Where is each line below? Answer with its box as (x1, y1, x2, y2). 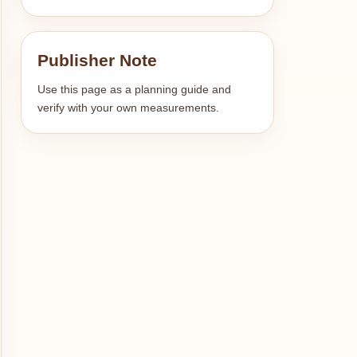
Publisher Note (37, 51, 158, 69)
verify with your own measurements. (37, 101, 220, 114)
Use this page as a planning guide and (37, 83, 232, 96)
